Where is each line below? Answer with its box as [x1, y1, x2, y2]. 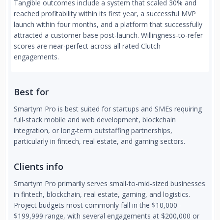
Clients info [14, 161, 63, 172]
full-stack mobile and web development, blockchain [14, 115, 176, 124]
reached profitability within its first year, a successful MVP [14, 9, 196, 18]
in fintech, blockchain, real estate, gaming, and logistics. [14, 190, 190, 199]
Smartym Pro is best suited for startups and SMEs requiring [14, 104, 202, 113]
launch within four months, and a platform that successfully [14, 20, 202, 29]
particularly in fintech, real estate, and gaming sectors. [14, 137, 185, 146]
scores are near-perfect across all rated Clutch [14, 41, 161, 51]
